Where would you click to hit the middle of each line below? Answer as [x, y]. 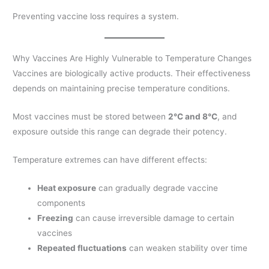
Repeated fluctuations [82, 248]
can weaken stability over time [187, 248]
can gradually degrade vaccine [157, 188]
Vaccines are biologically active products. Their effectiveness [132, 74]
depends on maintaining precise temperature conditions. [122, 89]
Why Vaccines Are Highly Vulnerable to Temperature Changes [132, 59]
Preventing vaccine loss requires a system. [96, 17]
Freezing [56, 218]
